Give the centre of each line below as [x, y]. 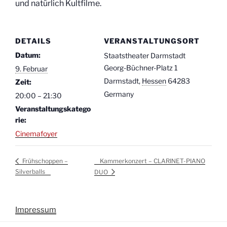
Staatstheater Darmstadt [145, 55]
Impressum [36, 210]
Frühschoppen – [44, 161]
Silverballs [30, 171]
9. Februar [31, 68]
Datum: [28, 55]
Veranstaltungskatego [53, 108]
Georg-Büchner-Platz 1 [141, 67]
